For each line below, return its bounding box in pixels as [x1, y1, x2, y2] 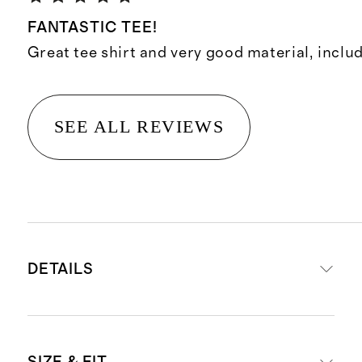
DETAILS [27, 261, 95, 277]
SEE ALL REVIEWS [53, 116, 225, 137]
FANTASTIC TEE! [27, 20, 158, 36]
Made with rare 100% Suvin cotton [48, 337, 320, 356]
